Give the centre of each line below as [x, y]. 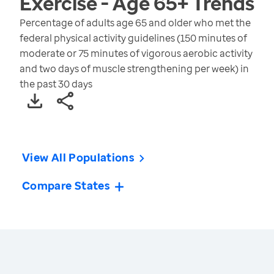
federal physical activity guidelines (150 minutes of [133, 38]
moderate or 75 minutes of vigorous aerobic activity [136, 54]
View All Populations [79, 157]
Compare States [66, 186]
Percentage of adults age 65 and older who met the [135, 23]
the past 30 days [56, 84]
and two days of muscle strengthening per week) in [134, 69]
